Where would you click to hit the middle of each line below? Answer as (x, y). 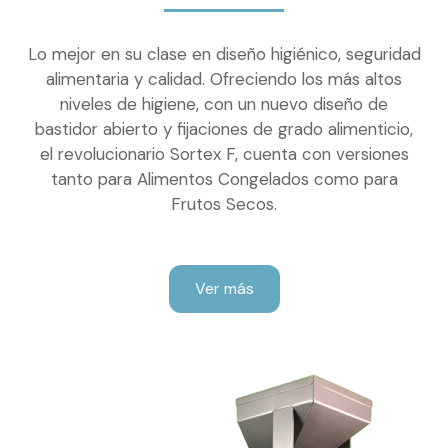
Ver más (224, 289)
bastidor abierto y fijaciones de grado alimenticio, (224, 129)
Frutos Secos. (224, 204)
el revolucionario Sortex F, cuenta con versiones (224, 154)
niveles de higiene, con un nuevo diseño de (224, 104)
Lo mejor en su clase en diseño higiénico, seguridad (224, 54)
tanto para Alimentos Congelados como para (224, 179)
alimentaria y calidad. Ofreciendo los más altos (224, 79)
